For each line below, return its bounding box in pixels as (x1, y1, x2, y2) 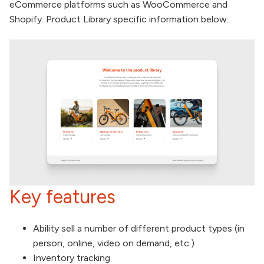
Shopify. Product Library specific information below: (9, 13, 229, 25)
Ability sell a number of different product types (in (33, 223, 245, 235)
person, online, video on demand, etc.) (33, 237, 194, 249)
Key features (9, 186, 115, 209)
